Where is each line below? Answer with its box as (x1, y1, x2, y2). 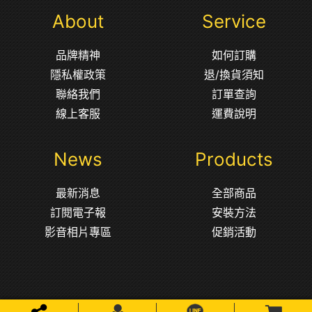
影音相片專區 (45, 225, 111, 239)
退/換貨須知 (204, 68, 264, 81)
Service (202, 10, 266, 32)
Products (195, 148, 273, 170)
